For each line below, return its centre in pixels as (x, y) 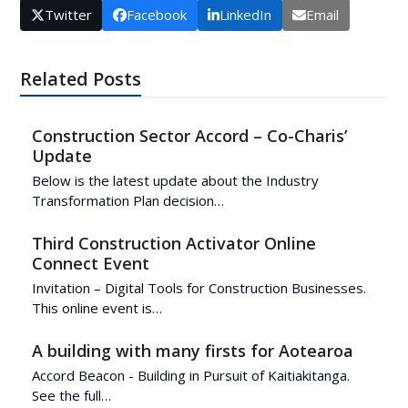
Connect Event (90, 263)
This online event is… (97, 307)
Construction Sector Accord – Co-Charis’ (189, 135)
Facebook (157, 14)
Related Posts (81, 78)
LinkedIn (246, 14)
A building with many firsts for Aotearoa (192, 350)
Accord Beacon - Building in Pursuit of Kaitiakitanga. (190, 375)
